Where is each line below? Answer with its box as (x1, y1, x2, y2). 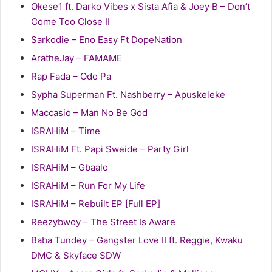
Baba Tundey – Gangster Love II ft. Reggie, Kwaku (31, 234, 243, 246)
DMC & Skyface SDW (31, 250, 121, 262)
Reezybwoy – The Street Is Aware (31, 216, 175, 228)
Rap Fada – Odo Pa (31, 70, 111, 83)
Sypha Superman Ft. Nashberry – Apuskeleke (31, 89, 225, 101)
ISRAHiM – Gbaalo (31, 161, 108, 174)
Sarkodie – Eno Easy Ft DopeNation (31, 34, 182, 46)
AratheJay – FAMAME (31, 52, 122, 64)
